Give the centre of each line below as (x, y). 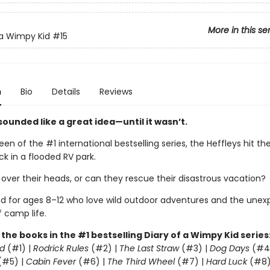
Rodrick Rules (61, 248)
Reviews (116, 92)
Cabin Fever (51, 262)
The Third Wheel (141, 262)
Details (66, 92)
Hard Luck (226, 262)
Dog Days (229, 248)
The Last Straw (149, 248)
